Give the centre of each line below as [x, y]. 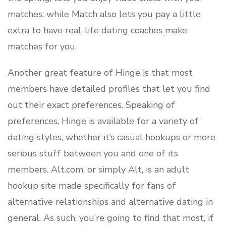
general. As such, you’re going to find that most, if [111, 218]
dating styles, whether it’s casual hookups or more [111, 137]
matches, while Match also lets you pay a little [104, 14]
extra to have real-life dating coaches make [97, 30]
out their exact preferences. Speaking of [91, 105]
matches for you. [42, 46]
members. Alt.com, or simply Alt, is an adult [98, 169]
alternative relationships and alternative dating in [110, 202]
